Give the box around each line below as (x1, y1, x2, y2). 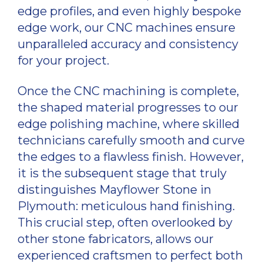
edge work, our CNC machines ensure (18, 21, 235, 35)
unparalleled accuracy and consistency (18, 37, 238, 52)
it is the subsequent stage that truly (18, 166, 227, 181)
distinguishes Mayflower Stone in (18, 183, 211, 197)
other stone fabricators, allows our (18, 232, 214, 247)
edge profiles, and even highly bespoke (18, 4, 241, 19)
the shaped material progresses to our (18, 100, 238, 115)
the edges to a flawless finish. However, (18, 150, 244, 164)
